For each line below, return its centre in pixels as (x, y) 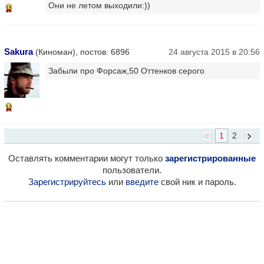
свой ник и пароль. (197, 181)
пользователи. (132, 170)
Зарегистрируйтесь (67, 181)
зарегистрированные (210, 158)
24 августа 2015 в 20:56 (214, 52)
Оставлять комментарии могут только (87, 158)
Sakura (19, 51)
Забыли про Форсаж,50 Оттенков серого (126, 70)
